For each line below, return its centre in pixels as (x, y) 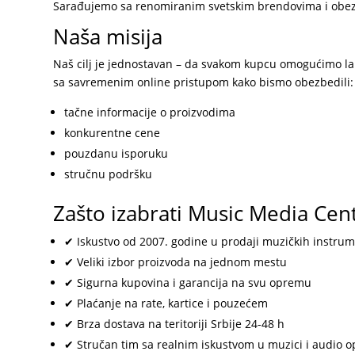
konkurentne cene (113, 132)
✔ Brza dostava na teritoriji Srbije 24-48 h (175, 323)
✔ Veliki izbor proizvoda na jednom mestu (176, 261)
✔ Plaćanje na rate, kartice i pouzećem (166, 303)
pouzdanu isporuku (116, 153)
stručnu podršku (109, 174)
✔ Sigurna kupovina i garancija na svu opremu (188, 282)
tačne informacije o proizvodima (150, 112)
